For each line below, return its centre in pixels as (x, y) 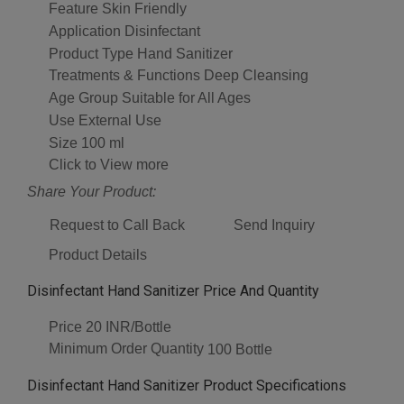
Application (85, 31)
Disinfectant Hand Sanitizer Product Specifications (187, 386)
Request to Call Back (117, 225)
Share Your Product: (92, 191)
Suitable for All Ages (186, 98)
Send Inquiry (274, 225)
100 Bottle (240, 350)
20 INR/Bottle (129, 327)
